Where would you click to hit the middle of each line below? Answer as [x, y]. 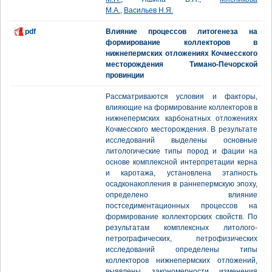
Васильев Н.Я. [148, 10]
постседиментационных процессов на [182, 206]
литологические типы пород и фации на [182, 151]
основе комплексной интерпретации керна [182, 162]
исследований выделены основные [182, 140]
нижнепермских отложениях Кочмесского [182, 53]
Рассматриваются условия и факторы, [182, 97]
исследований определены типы [182, 250]
